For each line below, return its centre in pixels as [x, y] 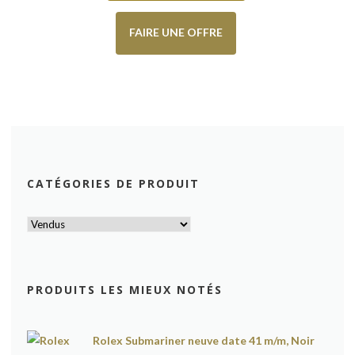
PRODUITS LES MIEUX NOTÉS [125, 290]
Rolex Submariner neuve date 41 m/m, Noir [204, 341]
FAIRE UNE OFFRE [176, 32]
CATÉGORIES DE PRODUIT [113, 184]
